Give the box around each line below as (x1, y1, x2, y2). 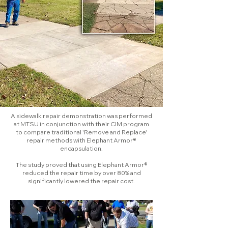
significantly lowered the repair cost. (28, 177, 135, 185)
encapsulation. (60, 145, 103, 152)
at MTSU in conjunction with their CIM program (14, 120, 149, 128)
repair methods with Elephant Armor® (26, 136, 136, 144)
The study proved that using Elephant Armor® (15, 161, 148, 168)
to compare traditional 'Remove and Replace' (16, 128, 147, 136)
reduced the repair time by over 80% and (22, 169, 141, 177)
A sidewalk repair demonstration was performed (11, 112, 152, 120)
